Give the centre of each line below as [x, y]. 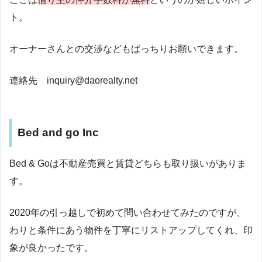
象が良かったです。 [51, 247]
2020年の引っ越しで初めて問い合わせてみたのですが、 [127, 212]
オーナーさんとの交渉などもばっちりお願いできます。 [126, 49]
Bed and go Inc [58, 133]
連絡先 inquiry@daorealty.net [73, 81]
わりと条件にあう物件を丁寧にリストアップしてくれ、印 [131, 230]
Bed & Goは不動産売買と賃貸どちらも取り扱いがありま [128, 163]
